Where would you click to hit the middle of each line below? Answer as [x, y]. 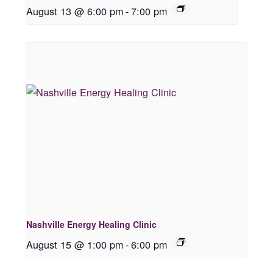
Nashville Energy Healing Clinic [92, 225]
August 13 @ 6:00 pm [75, 11]
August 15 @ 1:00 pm [75, 245]
